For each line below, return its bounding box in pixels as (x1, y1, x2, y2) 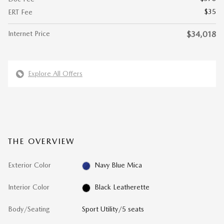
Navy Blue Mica (94, 161, 142, 169)
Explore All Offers (28, 69, 82, 78)
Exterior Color (8, 161, 51, 169)
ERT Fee (8, 8, 32, 16)
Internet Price (8, 29, 50, 38)
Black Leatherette (94, 183, 150, 191)
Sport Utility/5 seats (81, 205, 144, 213)
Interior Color (8, 183, 49, 191)
